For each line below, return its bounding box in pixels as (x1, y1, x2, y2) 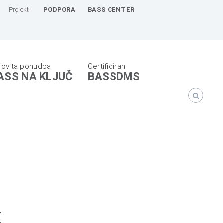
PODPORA (43, 6, 76, 13)
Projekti (8, 6, 31, 13)
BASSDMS (87, 70, 140, 83)
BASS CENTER (88, 6, 135, 13)
